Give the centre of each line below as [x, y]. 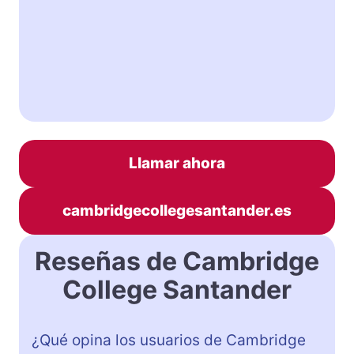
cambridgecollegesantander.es [177, 210]
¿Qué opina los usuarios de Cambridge [169, 340]
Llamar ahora [177, 163]
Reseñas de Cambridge [177, 261]
